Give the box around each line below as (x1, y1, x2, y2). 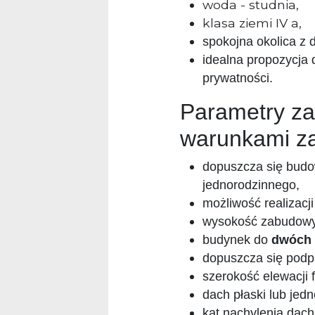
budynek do (202, 233, 271, 247)
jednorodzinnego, (202, 178, 300, 193)
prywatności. (202, 71, 273, 86)
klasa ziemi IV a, (202, 15, 302, 31)
